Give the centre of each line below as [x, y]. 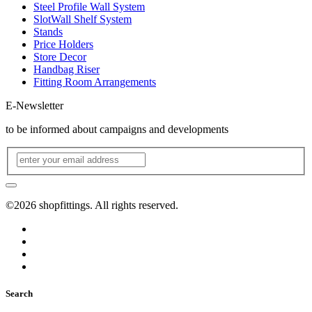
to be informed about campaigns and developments [117, 130]
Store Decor [60, 57]
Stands [48, 32]
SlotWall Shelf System [83, 19]
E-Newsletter [34, 106]
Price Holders [63, 45]
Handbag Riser [67, 70]
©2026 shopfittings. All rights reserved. [92, 205]
